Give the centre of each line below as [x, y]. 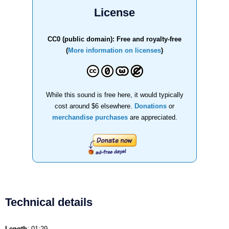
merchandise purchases [90, 117]
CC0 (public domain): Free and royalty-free [114, 39]
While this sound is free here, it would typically [114, 95]
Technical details [49, 202]
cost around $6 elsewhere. [95, 106]
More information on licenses [114, 50]
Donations [151, 106]
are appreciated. [152, 117]
